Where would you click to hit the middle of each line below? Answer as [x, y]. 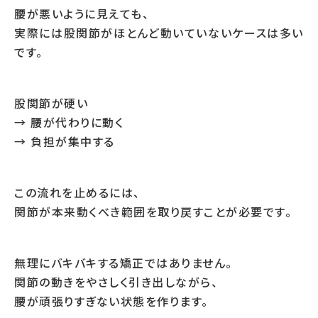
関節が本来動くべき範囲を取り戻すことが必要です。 [153, 212]
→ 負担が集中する [65, 141]
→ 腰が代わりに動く [69, 122]
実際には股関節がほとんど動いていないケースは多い [159, 33]
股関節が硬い [51, 103]
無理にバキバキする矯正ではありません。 [124, 263]
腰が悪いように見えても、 [82, 13]
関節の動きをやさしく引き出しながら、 [116, 282]
